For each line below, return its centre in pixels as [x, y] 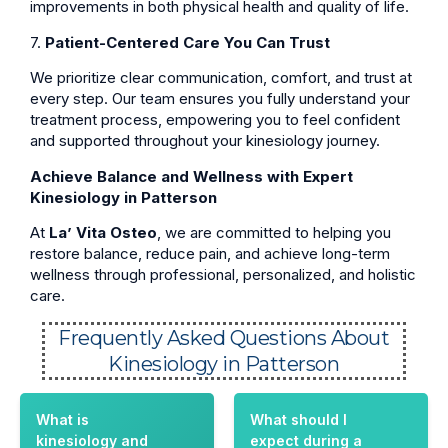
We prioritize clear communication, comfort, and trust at [221, 78]
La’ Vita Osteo [103, 232]
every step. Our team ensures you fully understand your [220, 99]
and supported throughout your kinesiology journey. [205, 141]
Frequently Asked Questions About [224, 338]
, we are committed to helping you [274, 232]
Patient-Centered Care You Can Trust [187, 42]
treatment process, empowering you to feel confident [215, 120]
